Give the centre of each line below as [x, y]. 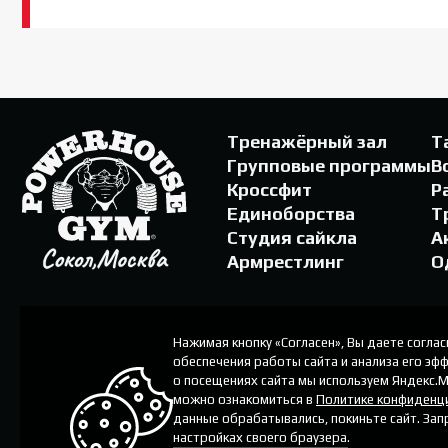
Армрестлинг [285, 261]
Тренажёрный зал [307, 141]
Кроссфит [269, 189]
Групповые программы [329, 165]
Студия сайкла [292, 237]
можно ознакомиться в [244, 399]
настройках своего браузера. [261, 437]
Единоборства [291, 213]
